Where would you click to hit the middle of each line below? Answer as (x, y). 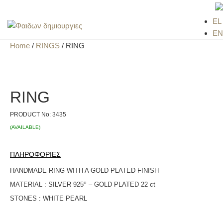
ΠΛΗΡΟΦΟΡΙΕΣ (35, 155)
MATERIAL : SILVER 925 (47, 185)
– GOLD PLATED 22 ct (121, 185)
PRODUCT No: (31, 115)
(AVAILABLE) (25, 127)
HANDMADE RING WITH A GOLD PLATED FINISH (84, 171)
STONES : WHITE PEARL (49, 199)
